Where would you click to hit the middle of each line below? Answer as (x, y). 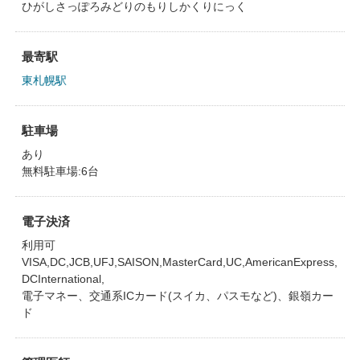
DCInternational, (63, 279)
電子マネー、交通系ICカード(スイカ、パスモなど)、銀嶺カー (177, 296)
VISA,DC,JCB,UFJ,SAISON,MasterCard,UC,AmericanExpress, (179, 262)
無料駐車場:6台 (60, 171)
